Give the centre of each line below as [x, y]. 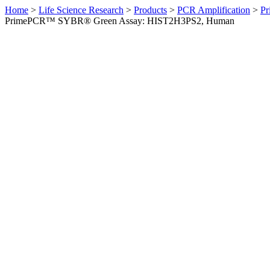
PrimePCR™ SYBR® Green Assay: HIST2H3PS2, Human [120, 21]
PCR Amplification [214, 10]
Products [150, 10]
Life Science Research [81, 10]
